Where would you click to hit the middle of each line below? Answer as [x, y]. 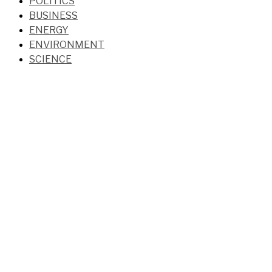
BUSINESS [53, 16]
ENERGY [49, 30]
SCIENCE [50, 59]
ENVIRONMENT [67, 45]
